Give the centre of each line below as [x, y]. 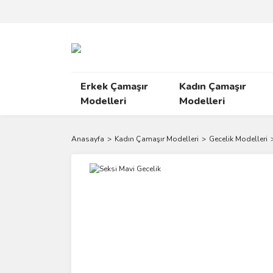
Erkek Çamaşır [114, 87]
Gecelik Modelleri [238, 139]
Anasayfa [88, 139]
